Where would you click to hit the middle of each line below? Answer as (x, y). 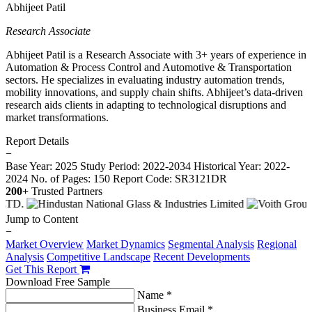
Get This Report (42, 270)
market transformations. (57, 118)
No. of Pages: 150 (70, 179)
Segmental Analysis (211, 244)
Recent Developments (202, 257)
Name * (155, 295)
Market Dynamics (126, 244)
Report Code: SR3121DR (170, 179)
